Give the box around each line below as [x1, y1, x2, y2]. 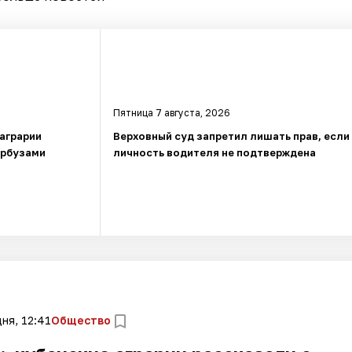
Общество [50, 313, 111, 328]
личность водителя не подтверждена [113, 145, 317, 159]
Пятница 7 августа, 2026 [113, 106, 231, 119]
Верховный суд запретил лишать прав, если [113, 129, 350, 142]
